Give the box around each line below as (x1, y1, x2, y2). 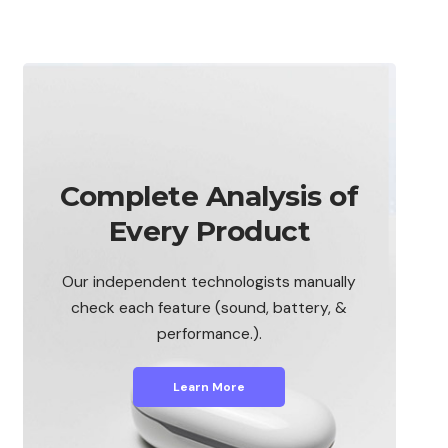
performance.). (156, 323, 262, 344)
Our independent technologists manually (62, 271, 357, 292)
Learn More (173, 379, 246, 395)
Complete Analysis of (60, 179, 359, 213)
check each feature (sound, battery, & (71, 297, 348, 318)
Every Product (108, 214, 311, 248)
